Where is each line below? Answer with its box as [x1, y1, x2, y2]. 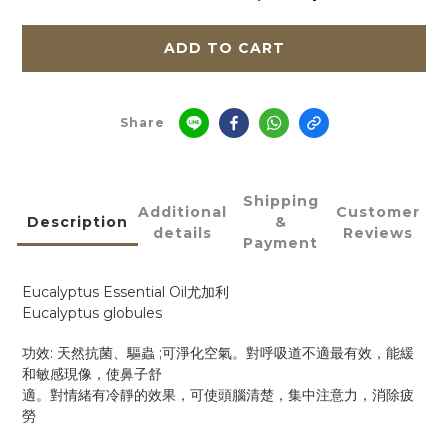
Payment [243, 234, 318, 252]
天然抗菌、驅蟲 [57, 346, 155, 361]
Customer [335, 202, 420, 221]
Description [27, 213, 128, 231]
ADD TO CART [163, 39, 285, 57]
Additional [138, 202, 227, 221]
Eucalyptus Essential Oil [22, 283, 187, 301]
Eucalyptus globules [22, 304, 162, 322]
